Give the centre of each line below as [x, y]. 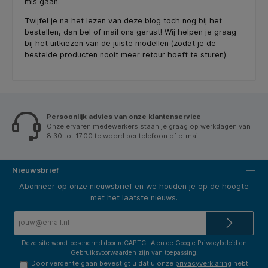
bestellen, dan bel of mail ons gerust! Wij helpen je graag [130, 32]
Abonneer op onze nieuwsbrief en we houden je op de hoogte [134, 186]
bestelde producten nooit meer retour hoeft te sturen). [126, 54]
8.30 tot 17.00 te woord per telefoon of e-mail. [124, 135]
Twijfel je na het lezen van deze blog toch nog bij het [123, 20]
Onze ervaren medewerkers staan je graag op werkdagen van [149, 126]
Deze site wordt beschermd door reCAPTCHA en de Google [109, 243]
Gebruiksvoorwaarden [103, 253]
